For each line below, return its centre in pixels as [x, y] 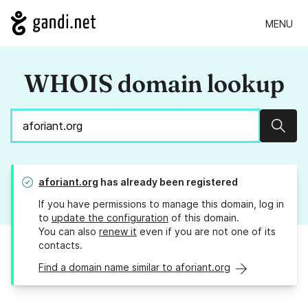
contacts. [60, 245]
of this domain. [204, 218]
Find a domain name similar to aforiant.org [134, 267]
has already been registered [168, 182]
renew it [118, 232]
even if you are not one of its [206, 232]
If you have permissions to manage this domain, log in [161, 204]
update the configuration [110, 218]
